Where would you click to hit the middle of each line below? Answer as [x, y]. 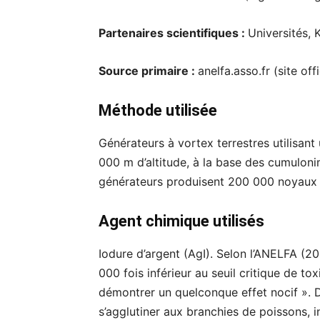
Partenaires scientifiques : [173, 33]
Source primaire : [148, 71]
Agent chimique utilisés [181, 221]
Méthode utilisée [158, 111]
